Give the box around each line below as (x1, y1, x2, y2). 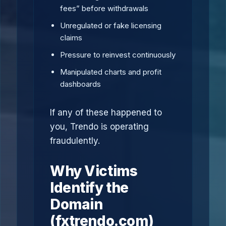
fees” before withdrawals (60, 4, 148, 13)
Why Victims (50, 162, 138, 180)
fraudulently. (50, 136, 100, 146)
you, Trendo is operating (50, 122, 149, 132)
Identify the (50, 179, 129, 196)
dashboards (60, 79, 101, 89)
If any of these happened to (50, 107, 162, 118)
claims (60, 33, 82, 42)
